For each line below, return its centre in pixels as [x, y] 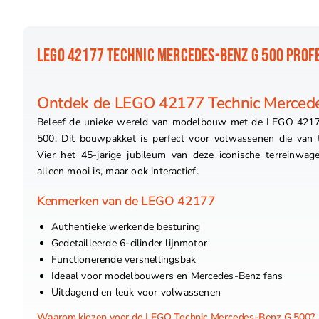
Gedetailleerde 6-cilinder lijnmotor [129, 243]
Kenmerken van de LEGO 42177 [126, 200]
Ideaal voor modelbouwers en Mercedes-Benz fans [167, 276]
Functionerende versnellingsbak [124, 259]
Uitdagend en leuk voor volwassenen [136, 292]
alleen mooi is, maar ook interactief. [117, 171]
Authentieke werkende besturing [126, 226]
